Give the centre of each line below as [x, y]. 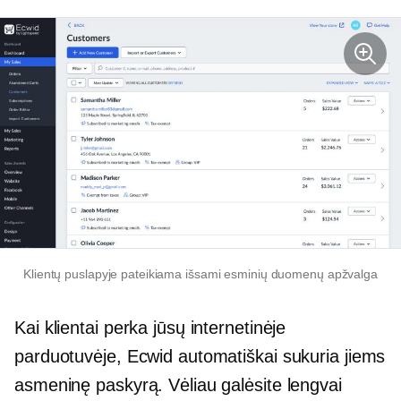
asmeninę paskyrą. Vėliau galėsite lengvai [178, 384]
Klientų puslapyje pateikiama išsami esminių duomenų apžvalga [200, 273]
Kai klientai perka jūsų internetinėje [150, 327]
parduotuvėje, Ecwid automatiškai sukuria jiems [200, 356]
